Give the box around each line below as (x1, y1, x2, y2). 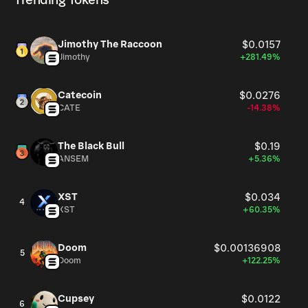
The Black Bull (58, 140, 124, 152)
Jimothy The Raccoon (58, 38, 162, 50)
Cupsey (58, 293, 94, 305)
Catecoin (58, 89, 102, 101)
